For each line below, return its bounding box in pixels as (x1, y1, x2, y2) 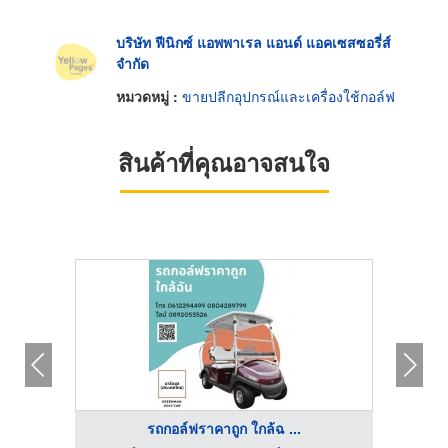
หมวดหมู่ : (116, 86, 182, 107)
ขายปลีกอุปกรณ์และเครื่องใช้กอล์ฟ (182, 86, 395, 107)
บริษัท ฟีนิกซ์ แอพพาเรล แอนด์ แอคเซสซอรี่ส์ (116, 31, 391, 52)
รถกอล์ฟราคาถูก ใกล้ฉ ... (147, 418, 301, 439)
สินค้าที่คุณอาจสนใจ (118, 145, 330, 180)
